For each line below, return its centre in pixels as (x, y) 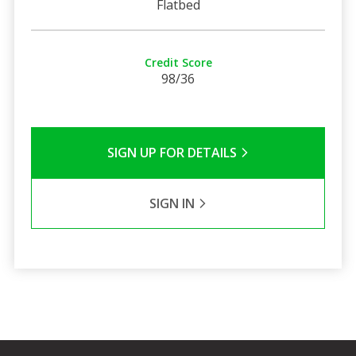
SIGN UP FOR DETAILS (173, 152)
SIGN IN (173, 203)
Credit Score (178, 62)
